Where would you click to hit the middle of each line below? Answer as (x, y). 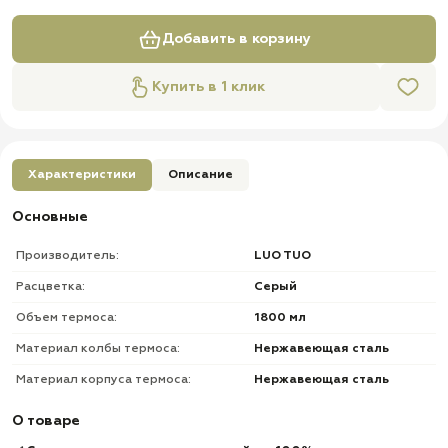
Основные (50, 217)
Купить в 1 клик (208, 87)
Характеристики (82, 174)
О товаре (46, 421)
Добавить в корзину (236, 39)
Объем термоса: (66, 318)
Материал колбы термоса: (98, 349)
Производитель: (67, 256)
